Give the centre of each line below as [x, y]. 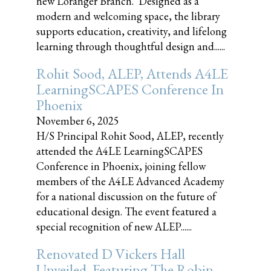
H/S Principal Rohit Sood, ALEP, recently [130, 136]
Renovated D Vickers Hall [111, 254]
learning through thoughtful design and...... [131, 46]
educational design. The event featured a [126, 211]
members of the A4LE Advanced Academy [130, 181]
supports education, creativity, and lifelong [132, 31]
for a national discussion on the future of [126, 196]
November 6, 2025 [78, 121]
